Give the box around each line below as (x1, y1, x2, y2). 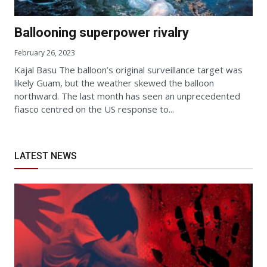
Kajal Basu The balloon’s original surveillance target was (14, 64, 243, 76)
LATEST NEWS (14, 150, 77, 162)
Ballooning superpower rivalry (14, 25, 189, 41)
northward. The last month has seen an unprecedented (14, 90, 240, 103)
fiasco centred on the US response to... (14, 103, 174, 116)
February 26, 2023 (14, 48, 75, 58)
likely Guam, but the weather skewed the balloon (14, 77, 214, 89)
